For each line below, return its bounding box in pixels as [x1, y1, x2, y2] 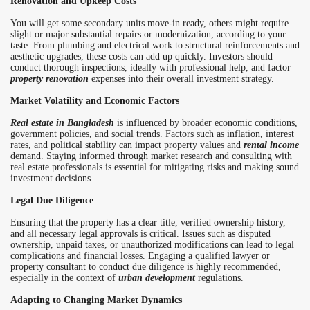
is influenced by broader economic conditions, [114, 118, 298, 129]
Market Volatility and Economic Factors [10, 95, 179, 107]
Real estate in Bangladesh [10, 118, 114, 129]
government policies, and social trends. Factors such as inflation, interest [10, 129, 294, 140]
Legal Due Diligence [10, 195, 93, 206]
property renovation [10, 73, 89, 84]
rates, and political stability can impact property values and [10, 140, 244, 151]
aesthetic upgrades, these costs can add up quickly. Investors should [10, 51, 273, 62]
